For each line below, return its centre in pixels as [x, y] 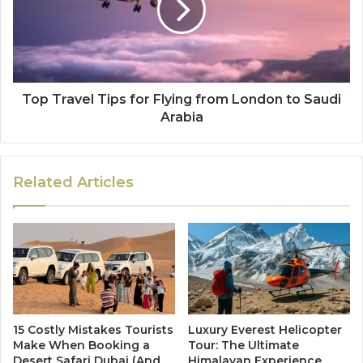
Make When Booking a [81, 345]
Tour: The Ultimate [243, 345]
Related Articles [73, 182]
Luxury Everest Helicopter [265, 329]
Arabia [181, 117]
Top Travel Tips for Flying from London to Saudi [181, 99]
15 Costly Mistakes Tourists [93, 329]
